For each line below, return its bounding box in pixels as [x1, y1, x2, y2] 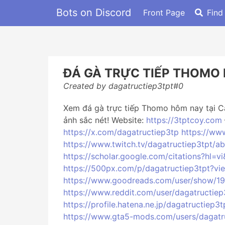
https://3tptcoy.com [146, 115, 222, 125]
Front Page [143, 7, 185, 18]
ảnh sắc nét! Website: [63, 115, 146, 125]
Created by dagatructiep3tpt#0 [63, 81, 183, 91]
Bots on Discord [56, 6, 131, 19]
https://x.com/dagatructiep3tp [63, 127, 179, 137]
